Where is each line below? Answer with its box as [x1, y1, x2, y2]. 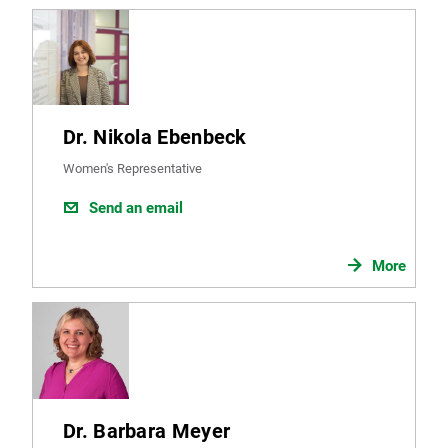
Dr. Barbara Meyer [63, 418, 231, 443]
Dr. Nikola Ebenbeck [63, 125, 247, 150]
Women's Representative [63, 161, 202, 177]
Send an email [89, 199, 183, 218]
